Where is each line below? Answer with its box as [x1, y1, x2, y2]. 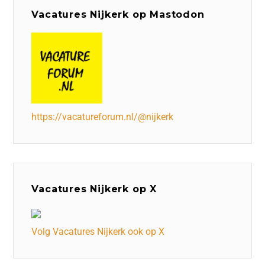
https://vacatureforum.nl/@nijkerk [31, 111, 174, 122]
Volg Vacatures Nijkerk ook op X [31, 225, 165, 237]
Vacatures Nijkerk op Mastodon [31, 8, 205, 20]
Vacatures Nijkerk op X [31, 183, 157, 195]
